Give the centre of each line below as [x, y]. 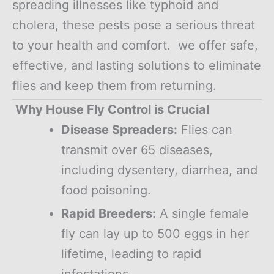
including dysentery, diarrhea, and [159, 170]
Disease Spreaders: [119, 129]
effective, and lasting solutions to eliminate [137, 65]
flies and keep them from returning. [114, 85]
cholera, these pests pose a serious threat [134, 25]
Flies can [205, 129]
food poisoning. [106, 190]
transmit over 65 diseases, [137, 150]
